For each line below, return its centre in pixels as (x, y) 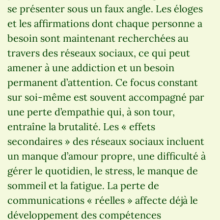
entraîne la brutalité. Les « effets (81, 126)
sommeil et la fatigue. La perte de (83, 185)
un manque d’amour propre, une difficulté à (107, 156)
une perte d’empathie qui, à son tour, (91, 111)
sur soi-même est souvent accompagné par (106, 97)
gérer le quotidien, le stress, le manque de (103, 170)
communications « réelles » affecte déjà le (103, 200)
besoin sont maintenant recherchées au (98, 38)
